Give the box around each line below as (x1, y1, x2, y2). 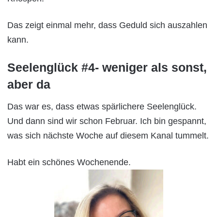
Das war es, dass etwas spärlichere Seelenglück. (7, 101, 197, 111)
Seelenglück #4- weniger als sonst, (7, 61, 207, 75)
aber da (7, 77, 50, 92)
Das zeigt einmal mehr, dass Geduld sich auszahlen (7, 20, 207, 31)
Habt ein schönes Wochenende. (7, 157, 131, 167)
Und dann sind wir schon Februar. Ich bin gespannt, (7, 116, 206, 126)
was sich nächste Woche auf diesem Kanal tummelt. (7, 130, 209, 140)
